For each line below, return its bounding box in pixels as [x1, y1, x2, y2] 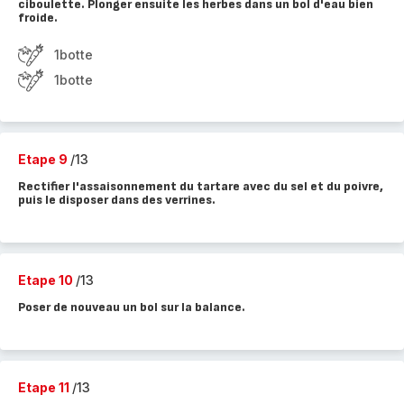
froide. [18, 10, 58, 25]
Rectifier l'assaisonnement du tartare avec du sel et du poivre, [18, 179, 383, 194]
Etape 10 [18, 272, 76, 288]
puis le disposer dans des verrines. [18, 192, 216, 207]
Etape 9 [18, 151, 70, 167]
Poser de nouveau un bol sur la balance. [18, 299, 245, 315]
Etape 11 [18, 380, 72, 395]
